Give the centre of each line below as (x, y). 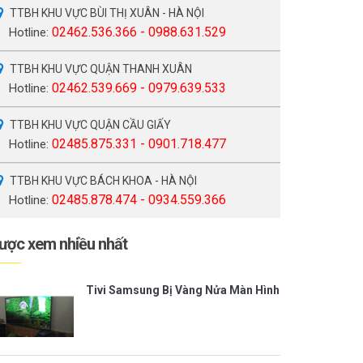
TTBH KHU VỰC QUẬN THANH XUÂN (101, 69)
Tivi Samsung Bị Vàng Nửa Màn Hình (183, 290)
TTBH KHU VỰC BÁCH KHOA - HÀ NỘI (103, 181)
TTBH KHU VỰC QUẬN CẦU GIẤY (90, 125)
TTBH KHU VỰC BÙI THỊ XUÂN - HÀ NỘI (107, 13)
